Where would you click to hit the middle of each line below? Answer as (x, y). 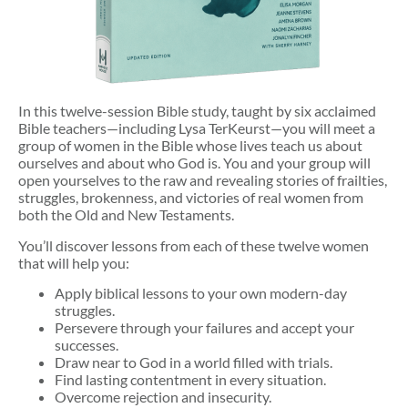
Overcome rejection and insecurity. (163, 396)
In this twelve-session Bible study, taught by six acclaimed (197, 111)
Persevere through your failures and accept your (204, 327)
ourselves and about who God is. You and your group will (194, 163)
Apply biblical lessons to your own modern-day (201, 292)
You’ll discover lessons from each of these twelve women (194, 245)
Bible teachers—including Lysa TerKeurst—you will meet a (197, 128)
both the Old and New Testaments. (126, 215)
